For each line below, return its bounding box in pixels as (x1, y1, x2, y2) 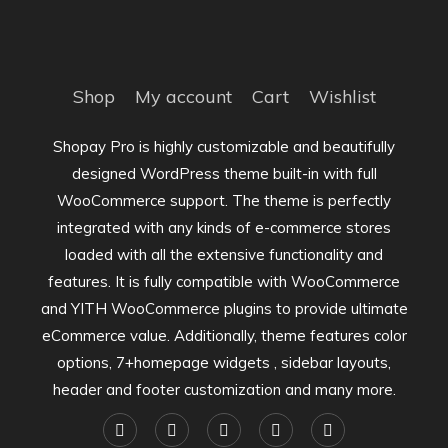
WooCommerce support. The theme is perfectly (57, 190, 391, 210)
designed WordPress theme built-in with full (71, 163, 377, 183)
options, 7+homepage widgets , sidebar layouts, (57, 352, 391, 372)
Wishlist (308, 84, 376, 108)
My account (134, 84, 232, 108)
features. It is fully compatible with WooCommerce (48, 271, 400, 291)
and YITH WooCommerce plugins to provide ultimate (40, 298, 408, 318)
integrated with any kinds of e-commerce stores (57, 217, 391, 237)
